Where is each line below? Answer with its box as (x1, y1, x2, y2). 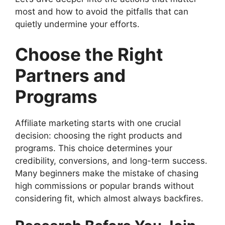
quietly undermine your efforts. (15, 19, 140, 30)
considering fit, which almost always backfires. (15, 193, 203, 203)
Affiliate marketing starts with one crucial (15, 118, 181, 128)
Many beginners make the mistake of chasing (15, 168, 198, 178)
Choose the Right (15, 43, 163, 65)
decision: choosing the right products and (15, 130, 182, 141)
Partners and (15, 64, 126, 86)
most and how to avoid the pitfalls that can (15, 7, 188, 17)
